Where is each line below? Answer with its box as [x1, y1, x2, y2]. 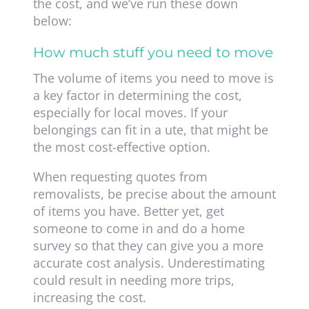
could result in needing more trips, [32, 272, 235, 289]
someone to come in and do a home [32, 220, 245, 237]
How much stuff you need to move [32, 44, 273, 61]
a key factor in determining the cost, [32, 87, 242, 104]
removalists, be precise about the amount [32, 186, 276, 203]
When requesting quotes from [32, 168, 208, 186]
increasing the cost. [32, 289, 146, 306]
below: [32, 12, 72, 30]
